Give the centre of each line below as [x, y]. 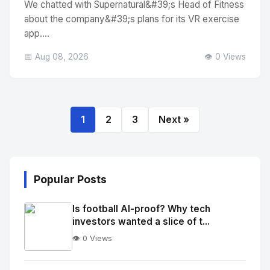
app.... [37, 33]
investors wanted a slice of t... [141, 221]
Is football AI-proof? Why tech [141, 209]
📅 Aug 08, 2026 [56, 57]
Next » [174, 119]
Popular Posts [70, 179]
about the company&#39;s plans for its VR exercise [132, 19]
